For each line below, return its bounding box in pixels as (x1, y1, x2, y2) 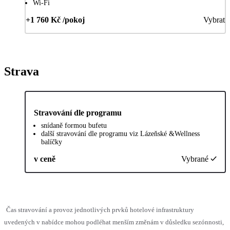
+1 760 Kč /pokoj (26, 15, 85, 24)
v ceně (34, 154, 55, 163)
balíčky (41, 138, 62, 146)
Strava (4, 64, 39, 78)
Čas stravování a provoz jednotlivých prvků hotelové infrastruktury (6, 205, 194, 214)
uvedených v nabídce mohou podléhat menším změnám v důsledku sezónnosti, (4, 218, 224, 226)
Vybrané (181, 154, 208, 163)
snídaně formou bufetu (41, 121, 107, 129)
